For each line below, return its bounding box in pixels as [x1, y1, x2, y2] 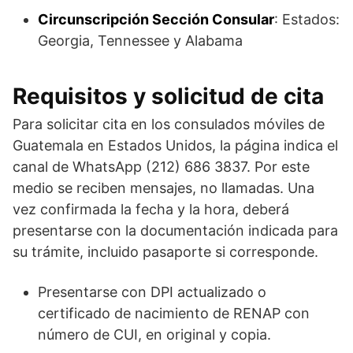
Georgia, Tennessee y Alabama [38, 32, 243, 49]
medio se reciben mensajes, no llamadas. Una [13, 179, 314, 196]
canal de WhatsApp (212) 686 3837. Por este [13, 158, 310, 175]
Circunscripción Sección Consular [38, 10, 274, 28]
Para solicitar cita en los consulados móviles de [13, 115, 325, 132]
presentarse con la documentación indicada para [13, 221, 338, 239]
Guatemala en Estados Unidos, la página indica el [13, 136, 338, 154]
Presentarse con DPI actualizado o [38, 283, 266, 300]
